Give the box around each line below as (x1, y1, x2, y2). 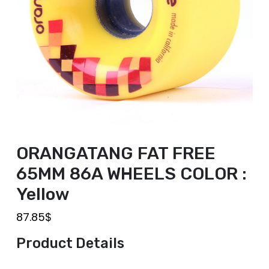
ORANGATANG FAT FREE (16, 143, 216, 163)
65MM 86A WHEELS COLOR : (16, 163, 247, 184)
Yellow (16, 184, 70, 204)
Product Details (16, 235, 124, 252)
